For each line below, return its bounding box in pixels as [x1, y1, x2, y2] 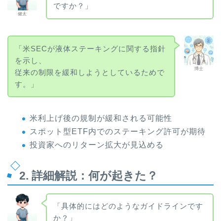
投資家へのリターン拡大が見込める [30, 140, 164, 149]
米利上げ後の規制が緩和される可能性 [30, 114, 172, 123]
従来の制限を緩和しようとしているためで [14, 68, 165, 76]
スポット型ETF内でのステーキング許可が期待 [30, 127, 206, 136]
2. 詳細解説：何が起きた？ [19, 169, 158, 182]
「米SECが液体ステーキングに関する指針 [14, 44, 166, 53]
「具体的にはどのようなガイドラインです [53, 202, 203, 211]
